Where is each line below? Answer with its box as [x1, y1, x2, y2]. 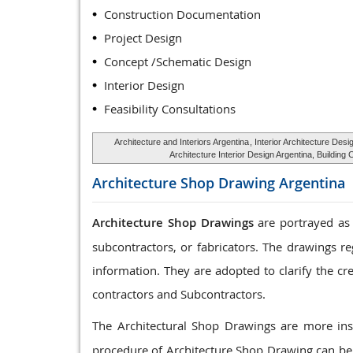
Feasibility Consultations [104, 101, 236, 117]
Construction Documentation [104, 6, 261, 22]
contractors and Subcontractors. [92, 286, 266, 302]
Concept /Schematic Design [104, 54, 251, 69]
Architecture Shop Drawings [92, 214, 254, 231]
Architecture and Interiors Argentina [113, 137, 249, 147]
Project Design [104, 30, 182, 46]
